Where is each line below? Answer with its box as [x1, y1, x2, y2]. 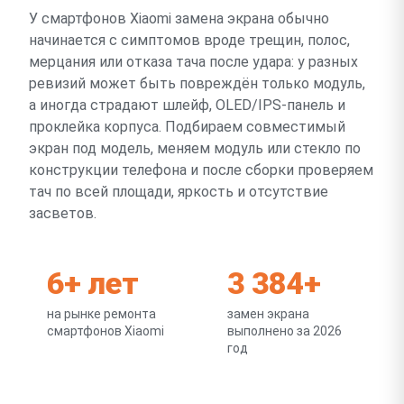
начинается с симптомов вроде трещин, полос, [29, 31, 350, 49]
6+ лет [47, 264, 138, 301]
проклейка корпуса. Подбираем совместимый [29, 117, 345, 135]
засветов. [29, 204, 96, 222]
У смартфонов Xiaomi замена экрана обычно [29, 9, 329, 27]
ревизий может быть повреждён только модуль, [29, 74, 365, 92]
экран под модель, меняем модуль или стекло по [29, 139, 361, 157]
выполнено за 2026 [227, 323, 342, 338]
